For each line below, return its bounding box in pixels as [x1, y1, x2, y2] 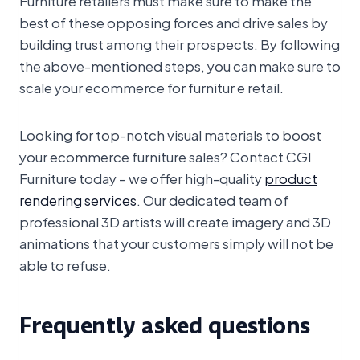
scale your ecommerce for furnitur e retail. [19, 75, 284, 98]
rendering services [19, 187, 137, 211]
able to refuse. [19, 252, 111, 276]
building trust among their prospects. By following [19, 31, 340, 55]
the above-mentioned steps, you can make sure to [19, 53, 341, 76]
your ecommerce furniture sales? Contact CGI [19, 144, 312, 167]
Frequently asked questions [19, 309, 311, 342]
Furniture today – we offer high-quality [19, 166, 264, 189]
